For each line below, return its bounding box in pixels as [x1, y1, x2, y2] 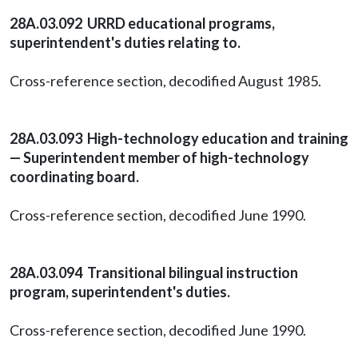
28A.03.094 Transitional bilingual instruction [10, 264, 298, 281]
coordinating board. [10, 168, 139, 185]
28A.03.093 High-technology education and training [10, 129, 348, 147]
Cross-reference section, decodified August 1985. [10, 72, 321, 89]
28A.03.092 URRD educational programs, [10, 14, 275, 32]
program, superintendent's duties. [10, 283, 230, 300]
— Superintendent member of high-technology [10, 149, 309, 166]
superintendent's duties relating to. [10, 34, 241, 51]
